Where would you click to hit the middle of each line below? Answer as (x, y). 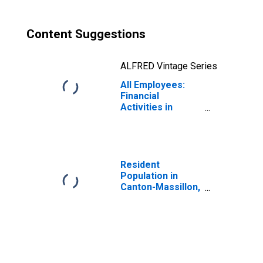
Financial (140, 96)
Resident (140, 165)
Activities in (146, 107)
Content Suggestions (86, 34)
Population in (149, 176)
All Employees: (153, 85)
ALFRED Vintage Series (169, 66)
